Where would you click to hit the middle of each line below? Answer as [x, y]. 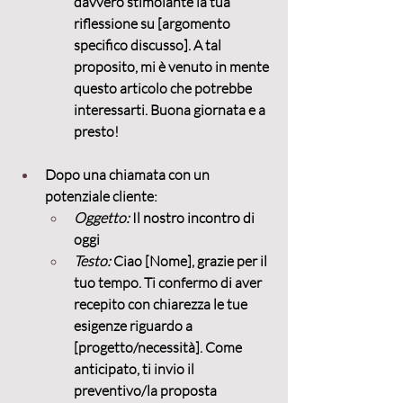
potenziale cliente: [101, 197]
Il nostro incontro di [193, 218]
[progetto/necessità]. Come [159, 348]
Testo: [92, 261]
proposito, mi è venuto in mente [173, 67]
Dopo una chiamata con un [129, 175]
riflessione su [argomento [153, 24]
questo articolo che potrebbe [164, 89]
